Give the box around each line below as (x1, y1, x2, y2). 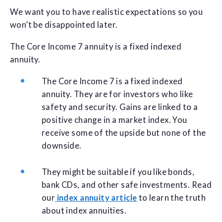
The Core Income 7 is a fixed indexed (42, 76, 183, 87)
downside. (42, 141, 82, 151)
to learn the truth (137, 193, 206, 203)
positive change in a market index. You (42, 115, 187, 125)
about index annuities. (42, 206, 127, 216)
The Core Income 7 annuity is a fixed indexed (10, 42, 182, 52)
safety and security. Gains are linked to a (42, 102, 198, 112)
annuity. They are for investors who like (42, 89, 193, 100)
